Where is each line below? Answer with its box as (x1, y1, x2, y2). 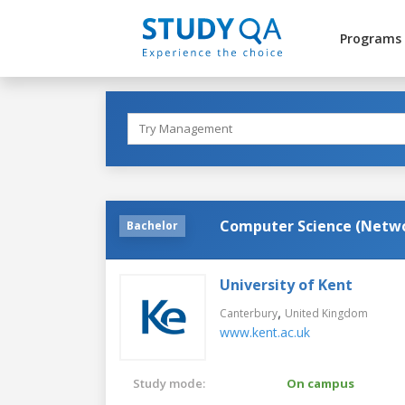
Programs (339, 30, 401, 47)
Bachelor (127, 217, 178, 233)
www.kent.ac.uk (220, 323, 310, 341)
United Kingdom (285, 305, 368, 321)
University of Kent (220, 274, 353, 295)
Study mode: (133, 374, 205, 391)
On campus (287, 374, 354, 391)
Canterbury (220, 305, 278, 321)
